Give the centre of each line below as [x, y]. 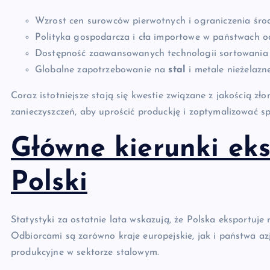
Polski [49, 183]
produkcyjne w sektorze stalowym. [85, 253]
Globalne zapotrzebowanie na [102, 70]
